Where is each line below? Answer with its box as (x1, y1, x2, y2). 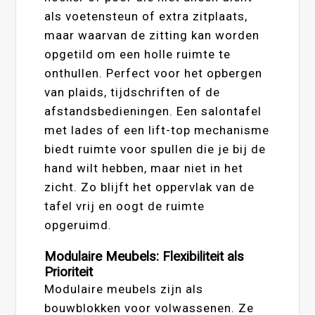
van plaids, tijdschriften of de (44, 84, 221, 99)
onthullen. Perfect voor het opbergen (44, 65, 263, 80)
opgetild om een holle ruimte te (44, 46, 231, 61)
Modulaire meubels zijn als (44, 281, 204, 296)
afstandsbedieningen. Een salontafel (44, 103, 262, 118)
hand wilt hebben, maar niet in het (44, 160, 244, 175)
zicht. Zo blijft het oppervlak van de (44, 179, 255, 194)
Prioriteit (44, 264, 94, 280)
